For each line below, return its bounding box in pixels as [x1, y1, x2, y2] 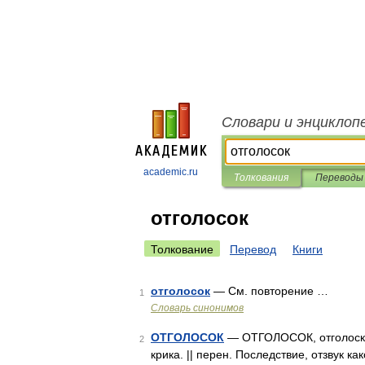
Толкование [151, 243, 213, 256]
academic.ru [143, 166, 198, 178]
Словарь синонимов [151, 302, 244, 314]
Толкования [234, 172, 288, 183]
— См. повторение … [210, 284, 328, 297]
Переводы [314, 172, 363, 183]
